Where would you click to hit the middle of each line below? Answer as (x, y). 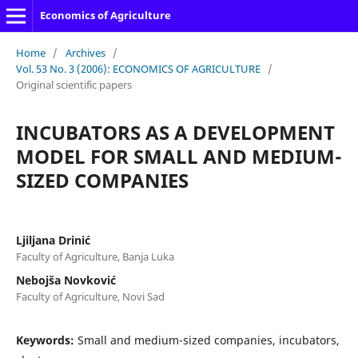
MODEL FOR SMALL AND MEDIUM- (179, 156)
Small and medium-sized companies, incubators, (208, 340)
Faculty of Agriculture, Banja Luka (95, 256)
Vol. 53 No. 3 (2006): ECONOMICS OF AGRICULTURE (138, 68)
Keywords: (46, 340)
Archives (85, 52)
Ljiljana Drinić (53, 240)
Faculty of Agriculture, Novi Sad (90, 296)
